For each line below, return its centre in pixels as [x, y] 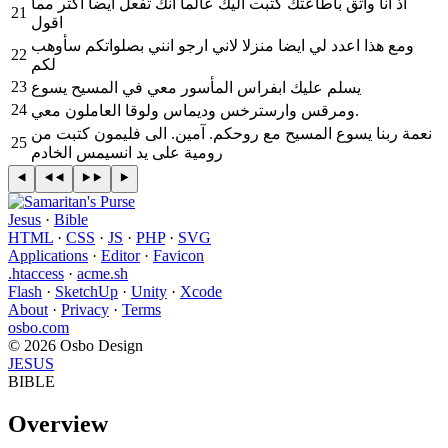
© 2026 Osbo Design [75, 345]
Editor [120, 255]
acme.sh [102, 273]
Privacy [85, 309]
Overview [58, 423]
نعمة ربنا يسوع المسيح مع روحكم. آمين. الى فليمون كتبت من [231, 133]
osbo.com [38, 327]
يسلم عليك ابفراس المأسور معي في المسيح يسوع [196, 87]
